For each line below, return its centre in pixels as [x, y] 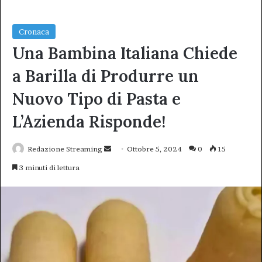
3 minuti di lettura [49, 168]
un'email [125, 163]
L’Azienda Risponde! [89, 122]
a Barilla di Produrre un [106, 76]
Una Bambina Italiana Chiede [125, 54]
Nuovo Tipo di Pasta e [96, 99]
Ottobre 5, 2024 [154, 149]
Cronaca [34, 32]
